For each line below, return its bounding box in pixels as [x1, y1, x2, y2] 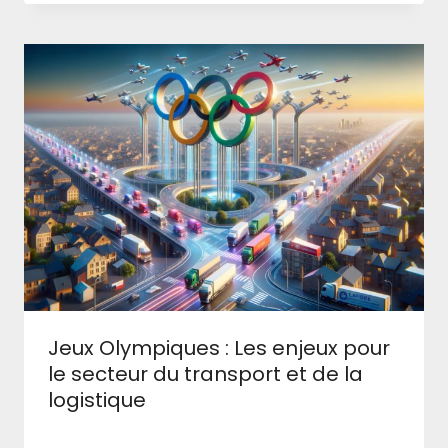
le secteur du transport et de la [48, 359, 363, 388]
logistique [48, 385, 146, 414]
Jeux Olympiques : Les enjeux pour [48, 333, 390, 362]
